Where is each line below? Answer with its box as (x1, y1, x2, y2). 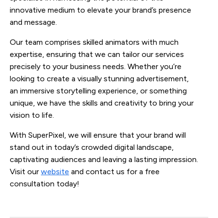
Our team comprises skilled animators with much (10, 37, 179, 47)
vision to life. (10, 110, 54, 120)
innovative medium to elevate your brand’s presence (10, 5, 191, 15)
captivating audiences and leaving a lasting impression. (10, 154, 198, 164)
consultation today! (10, 179, 79, 188)
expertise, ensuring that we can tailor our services (10, 49, 184, 59)
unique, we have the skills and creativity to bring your (10, 98, 194, 108)
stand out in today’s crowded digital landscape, (10, 142, 174, 152)
